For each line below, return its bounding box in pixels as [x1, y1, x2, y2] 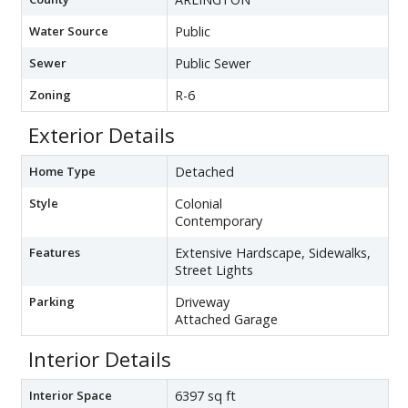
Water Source [29, 23, 108, 40]
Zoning [29, 87, 71, 104]
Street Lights [175, 261, 253, 280]
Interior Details [28, 345, 171, 374]
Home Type [29, 163, 96, 180]
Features [29, 244, 80, 261]
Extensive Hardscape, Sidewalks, [175, 244, 371, 262]
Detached [175, 163, 234, 181]
